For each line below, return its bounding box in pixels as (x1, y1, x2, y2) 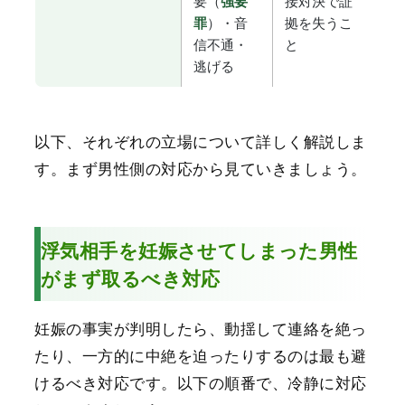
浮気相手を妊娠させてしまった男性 (41, 235, 358, 263)
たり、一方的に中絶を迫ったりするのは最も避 (34, 343, 367, 366)
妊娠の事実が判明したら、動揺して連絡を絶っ (34, 316, 367, 339)
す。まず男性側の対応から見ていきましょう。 (34, 155, 367, 179)
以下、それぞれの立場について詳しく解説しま (34, 128, 367, 152)
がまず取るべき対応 (41, 263, 221, 291)
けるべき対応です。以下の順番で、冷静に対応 (34, 370, 367, 393)
